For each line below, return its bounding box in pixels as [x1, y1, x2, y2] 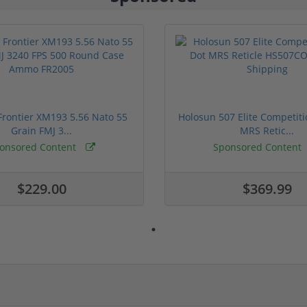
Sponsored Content [213, 140, 304, 153]
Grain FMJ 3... [11, 123, 72, 137]
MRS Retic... [240, 123, 294, 137]
